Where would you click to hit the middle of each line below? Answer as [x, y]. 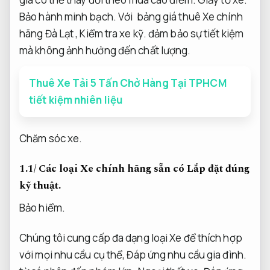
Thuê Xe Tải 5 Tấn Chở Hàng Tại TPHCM [128, 83]
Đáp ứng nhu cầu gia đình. [187, 254]
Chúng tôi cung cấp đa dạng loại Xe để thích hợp [131, 237]
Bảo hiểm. [42, 207]
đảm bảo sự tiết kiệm [195, 34]
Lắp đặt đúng [218, 169]
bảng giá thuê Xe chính [190, 17]
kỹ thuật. [40, 186]
